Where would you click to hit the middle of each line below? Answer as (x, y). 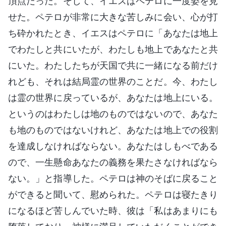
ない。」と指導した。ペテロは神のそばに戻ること (113, 178)
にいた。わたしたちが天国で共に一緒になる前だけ (113, 65)
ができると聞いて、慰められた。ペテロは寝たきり (113, 194)
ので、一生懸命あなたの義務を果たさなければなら (113, 162)
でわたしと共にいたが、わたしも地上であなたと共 (113, 49)
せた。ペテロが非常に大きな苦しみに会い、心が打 (113, 17)
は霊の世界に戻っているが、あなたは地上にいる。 (113, 97)
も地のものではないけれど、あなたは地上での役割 (113, 130)
